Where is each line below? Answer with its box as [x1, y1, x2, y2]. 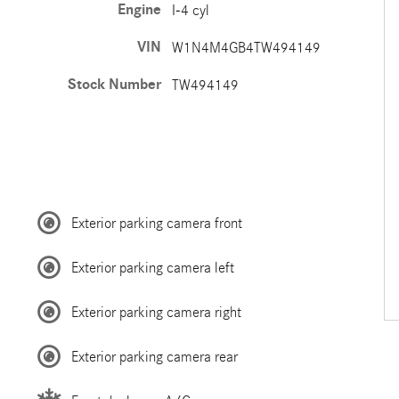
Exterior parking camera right [70, 303, 241, 321]
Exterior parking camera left [70, 258, 234, 276]
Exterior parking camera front [70, 214, 242, 232]
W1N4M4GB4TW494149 [171, 39, 321, 56]
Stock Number [67, 76, 161, 94]
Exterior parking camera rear [70, 347, 238, 365]
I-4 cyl [171, 2, 209, 19]
